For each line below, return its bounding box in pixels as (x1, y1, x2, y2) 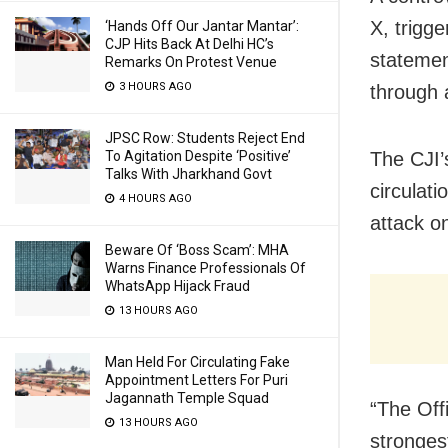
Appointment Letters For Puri (105, 372, 288, 388)
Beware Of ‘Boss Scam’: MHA (105, 242, 289, 258)
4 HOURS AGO (116, 192, 192, 205)
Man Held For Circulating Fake (105, 354, 290, 370)
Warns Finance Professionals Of (105, 260, 306, 276)
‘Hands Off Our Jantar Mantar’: (105, 18, 299, 34)
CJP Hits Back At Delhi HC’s (105, 36, 274, 52)
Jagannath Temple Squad (105, 390, 269, 406)
